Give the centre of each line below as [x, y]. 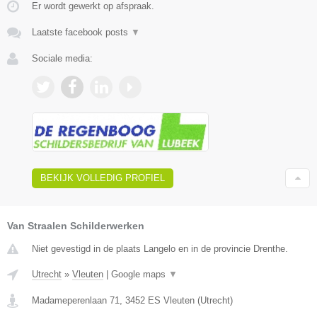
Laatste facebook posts [81, 32]
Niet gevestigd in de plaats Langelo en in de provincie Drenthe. [160, 249]
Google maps [140, 275]
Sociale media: [62, 58]
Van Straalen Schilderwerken [76, 226]
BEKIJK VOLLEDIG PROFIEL [103, 178]
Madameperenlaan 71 [76, 301]
